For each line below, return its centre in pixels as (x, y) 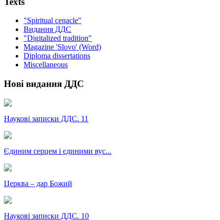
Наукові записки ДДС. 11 (46, 118)
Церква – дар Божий (38, 183)
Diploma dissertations (57, 56)
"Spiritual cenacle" (53, 21)
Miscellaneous (46, 65)
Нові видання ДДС (44, 84)
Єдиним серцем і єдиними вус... (58, 151)
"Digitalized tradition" (58, 38)
